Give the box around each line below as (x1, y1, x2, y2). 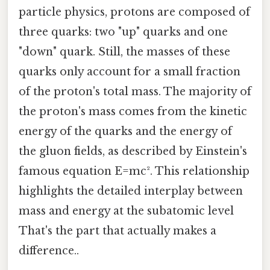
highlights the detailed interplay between (19, 184, 243, 198)
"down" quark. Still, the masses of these (19, 45, 230, 58)
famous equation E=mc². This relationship (19, 164, 250, 178)
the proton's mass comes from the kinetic (19, 104, 247, 118)
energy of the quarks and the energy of (19, 124, 232, 138)
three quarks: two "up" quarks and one (19, 25, 228, 39)
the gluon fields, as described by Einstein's (19, 144, 247, 158)
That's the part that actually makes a (19, 224, 216, 237)
